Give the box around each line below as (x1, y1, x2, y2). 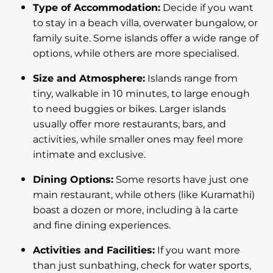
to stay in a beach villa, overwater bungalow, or (33, 15, 258, 32)
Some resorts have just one (113, 172, 249, 188)
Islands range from (145, 71, 238, 87)
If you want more (155, 243, 240, 259)
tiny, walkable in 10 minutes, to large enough (33, 86, 250, 102)
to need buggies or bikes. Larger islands (33, 101, 226, 118)
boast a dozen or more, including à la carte (33, 202, 238, 219)
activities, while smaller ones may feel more (33, 132, 243, 148)
